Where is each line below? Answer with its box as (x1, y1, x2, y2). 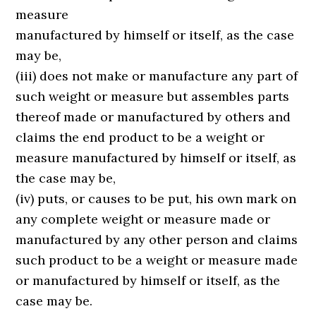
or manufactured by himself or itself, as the (16, 272, 281, 288)
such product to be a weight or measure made (16, 252, 298, 268)
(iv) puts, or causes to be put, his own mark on (16, 190, 297, 207)
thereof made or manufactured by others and (16, 109, 291, 125)
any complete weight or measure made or (16, 211, 271, 227)
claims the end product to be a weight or (16, 129, 265, 145)
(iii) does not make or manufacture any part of (16, 68, 298, 84)
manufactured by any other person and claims (16, 231, 298, 248)
